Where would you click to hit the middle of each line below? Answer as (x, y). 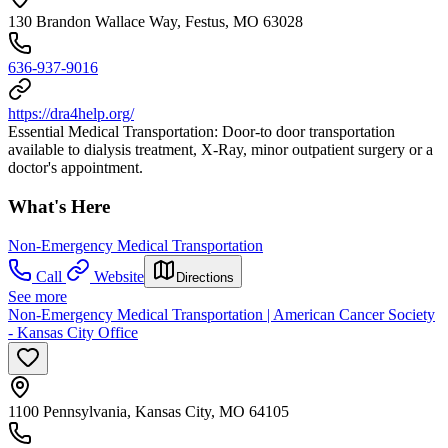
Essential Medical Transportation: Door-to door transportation (201, 132)
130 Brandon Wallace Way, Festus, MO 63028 (155, 22)
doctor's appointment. (75, 168)
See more (37, 296)
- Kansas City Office (73, 332)
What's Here (59, 207)
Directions (205, 277)
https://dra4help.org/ (71, 114)
